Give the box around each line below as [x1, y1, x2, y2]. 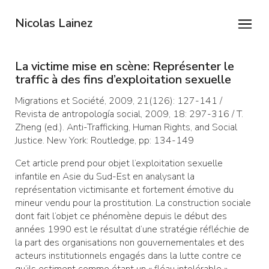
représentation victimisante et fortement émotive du [15, 183, 234, 197]
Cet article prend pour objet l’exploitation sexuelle [15, 157, 223, 171]
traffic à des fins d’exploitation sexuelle [15, 71, 231, 88]
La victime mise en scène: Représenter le [15, 58, 234, 74]
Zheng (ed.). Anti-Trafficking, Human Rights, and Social [15, 121, 237, 134]
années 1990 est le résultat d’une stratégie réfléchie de [15, 223, 249, 237]
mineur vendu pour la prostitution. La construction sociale [15, 196, 251, 210]
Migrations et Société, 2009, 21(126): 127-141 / [15, 94, 222, 108]
